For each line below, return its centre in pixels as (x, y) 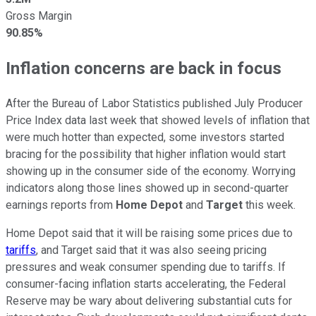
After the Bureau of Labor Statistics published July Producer (154, 103)
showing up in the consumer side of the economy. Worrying (151, 171)
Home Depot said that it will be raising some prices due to (149, 233)
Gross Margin (39, 16)
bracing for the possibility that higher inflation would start (146, 154)
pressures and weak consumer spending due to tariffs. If (146, 267)
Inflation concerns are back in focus (144, 68)
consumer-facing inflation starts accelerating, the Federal (146, 284)
